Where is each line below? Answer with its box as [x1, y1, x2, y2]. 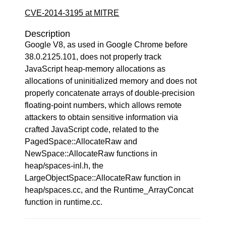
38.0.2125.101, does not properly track [25, 52, 162, 61]
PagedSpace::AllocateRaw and [25, 137, 138, 146]
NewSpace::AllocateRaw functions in [25, 149, 158, 158]
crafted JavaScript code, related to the [25, 125, 159, 134]
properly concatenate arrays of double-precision [25, 89, 195, 97]
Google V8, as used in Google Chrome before [25, 40, 188, 49]
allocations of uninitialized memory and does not [25, 77, 197, 85]
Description [25, 29, 71, 39]
